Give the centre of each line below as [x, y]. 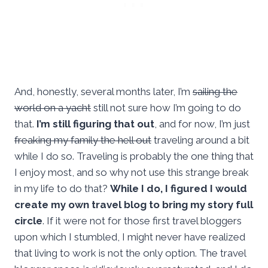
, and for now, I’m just [202, 124]
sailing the [215, 92]
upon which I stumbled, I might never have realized [130, 237]
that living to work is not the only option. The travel [130, 253]
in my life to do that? [62, 189]
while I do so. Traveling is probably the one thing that [134, 156]
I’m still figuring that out [95, 124]
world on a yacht [53, 108]
